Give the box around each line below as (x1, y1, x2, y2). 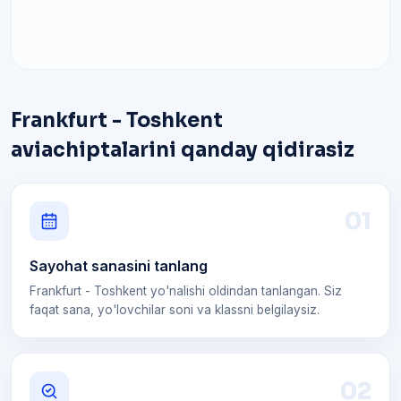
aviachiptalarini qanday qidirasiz (11, 138, 354, 162)
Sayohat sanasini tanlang (30, 257, 208, 275)
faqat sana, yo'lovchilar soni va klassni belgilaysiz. (30, 303, 320, 317)
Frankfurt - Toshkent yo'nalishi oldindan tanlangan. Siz (30, 284, 342, 298)
